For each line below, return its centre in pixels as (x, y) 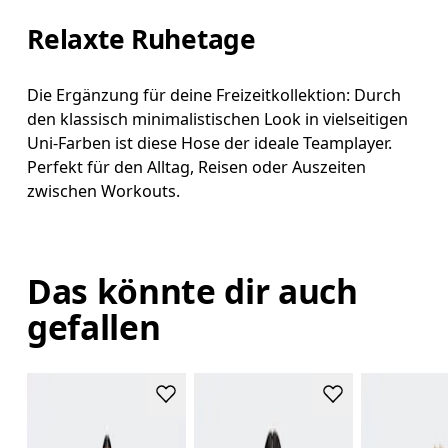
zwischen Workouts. (104, 191)
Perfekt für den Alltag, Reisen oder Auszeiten (197, 167)
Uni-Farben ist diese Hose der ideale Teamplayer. (210, 143)
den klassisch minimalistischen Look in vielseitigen (218, 119)
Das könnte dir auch (192, 291)
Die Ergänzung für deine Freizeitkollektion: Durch (214, 95)
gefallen (94, 327)
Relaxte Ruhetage (141, 39)
